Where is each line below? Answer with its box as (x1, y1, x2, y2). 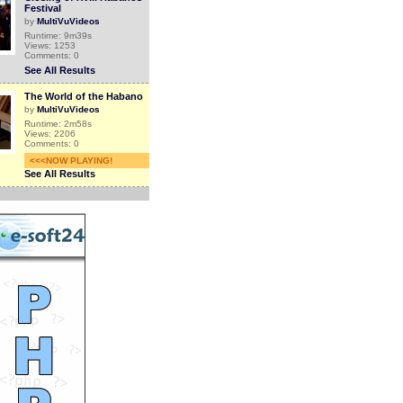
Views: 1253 (23, 40, 76, 50)
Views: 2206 (23, 129, 76, 139)
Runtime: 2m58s (23, 119, 92, 129)
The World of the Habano (23, 91, 143, 102)
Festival (23, 3, 61, 13)
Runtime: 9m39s (23, 31, 92, 40)
